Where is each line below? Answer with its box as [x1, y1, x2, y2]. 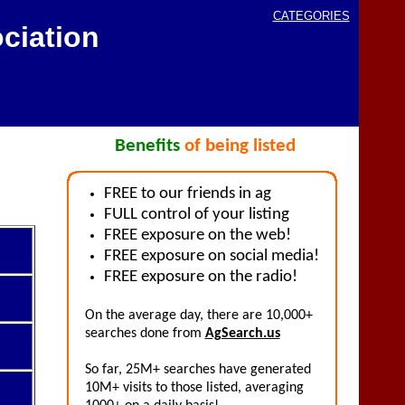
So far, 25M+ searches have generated [84, 363, 311, 377]
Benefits [115, 137, 180, 155]
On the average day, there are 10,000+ [84, 308, 313, 323]
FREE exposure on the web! [103, 227, 291, 244]
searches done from [84, 326, 205, 341]
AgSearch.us [204, 326, 280, 341]
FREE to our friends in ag [103, 185, 271, 202]
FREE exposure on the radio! [103, 268, 297, 286]
